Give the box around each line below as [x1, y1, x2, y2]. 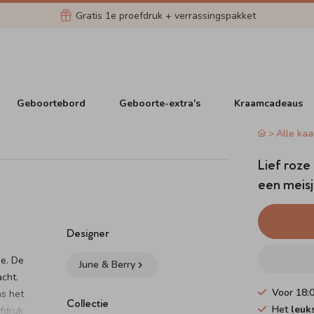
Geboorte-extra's [119, 96, 201, 110]
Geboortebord [17, 96, 86, 110]
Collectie [67, 296, 109, 309]
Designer [67, 226, 110, 239]
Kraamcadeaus [234, 96, 303, 110]
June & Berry [79, 258, 136, 271]
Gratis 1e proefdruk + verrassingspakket [75, 8, 256, 22]
